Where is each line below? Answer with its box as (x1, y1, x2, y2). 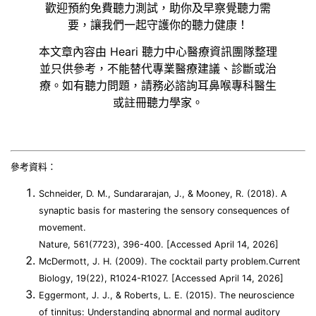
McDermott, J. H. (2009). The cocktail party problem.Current (39, 256, 300, 267)
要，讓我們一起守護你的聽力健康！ (68, 17, 248, 32)
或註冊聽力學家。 (113, 95, 203, 109)
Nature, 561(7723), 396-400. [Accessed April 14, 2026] (39, 239, 279, 250)
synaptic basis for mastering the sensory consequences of (39, 205, 290, 217)
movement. (39, 222, 86, 233)
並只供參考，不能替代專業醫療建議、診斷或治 (39, 61, 276, 75)
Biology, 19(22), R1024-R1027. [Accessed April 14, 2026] (39, 273, 284, 284)
